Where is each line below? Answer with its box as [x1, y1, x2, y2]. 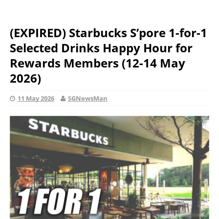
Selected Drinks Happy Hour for [10, 40, 193, 56]
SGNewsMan [68, 94, 108, 103]
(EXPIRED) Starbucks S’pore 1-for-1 [10, 24, 207, 41]
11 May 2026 [18, 94, 54, 103]
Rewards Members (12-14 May [10, 55, 185, 71]
